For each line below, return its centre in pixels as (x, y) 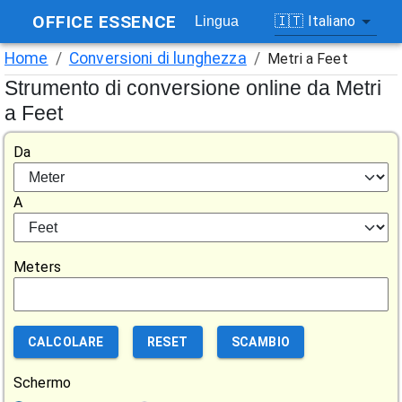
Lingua (217, 21)
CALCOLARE (66, 342)
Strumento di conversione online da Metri (193, 88)
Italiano (331, 21)
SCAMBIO (261, 342)
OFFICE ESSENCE (105, 22)
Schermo (43, 383)
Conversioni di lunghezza (157, 58)
